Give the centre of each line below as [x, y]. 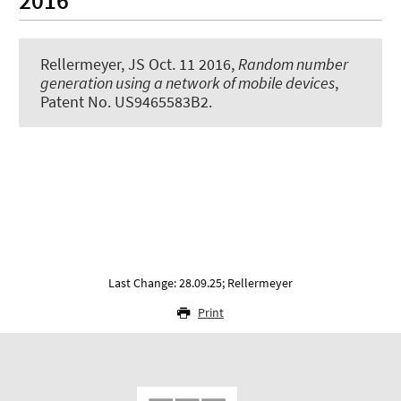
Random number [293, 64]
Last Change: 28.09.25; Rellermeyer [200, 282]
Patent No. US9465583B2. [126, 102]
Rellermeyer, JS [93, 64]
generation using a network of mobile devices [188, 83]
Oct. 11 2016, [192, 64]
